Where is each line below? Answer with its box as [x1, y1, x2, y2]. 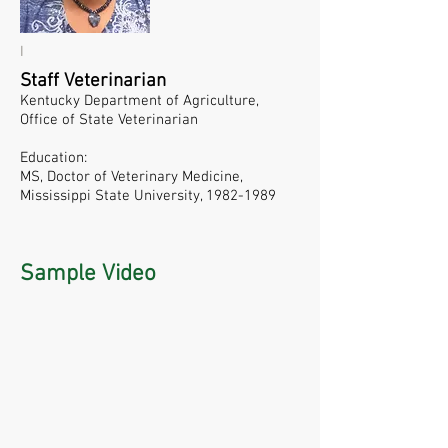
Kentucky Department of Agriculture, [20, 92, 259, 111]
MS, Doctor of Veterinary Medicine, [20, 168, 243, 187]
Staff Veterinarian [20, 70, 166, 94]
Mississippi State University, [20, 187, 206, 206]
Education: [20, 149, 87, 168]
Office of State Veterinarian [20, 111, 198, 130]
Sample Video [20, 260, 156, 289]
